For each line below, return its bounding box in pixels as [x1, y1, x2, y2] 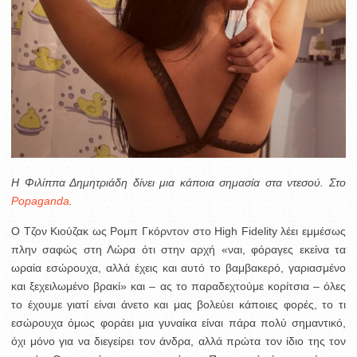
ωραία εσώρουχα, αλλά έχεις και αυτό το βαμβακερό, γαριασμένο [11, 261, 346, 274]
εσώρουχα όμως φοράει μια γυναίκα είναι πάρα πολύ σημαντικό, [11, 316, 346, 329]
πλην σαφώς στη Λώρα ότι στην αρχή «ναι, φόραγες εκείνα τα [11, 242, 346, 256]
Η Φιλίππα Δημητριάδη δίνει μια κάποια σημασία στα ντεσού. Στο [11, 175, 346, 189]
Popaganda [11, 194, 69, 207]
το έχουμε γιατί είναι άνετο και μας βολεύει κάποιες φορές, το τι [11, 297, 346, 311]
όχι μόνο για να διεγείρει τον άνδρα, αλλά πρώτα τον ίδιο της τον [11, 334, 346, 347]
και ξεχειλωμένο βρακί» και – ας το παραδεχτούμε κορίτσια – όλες [11, 279, 346, 292]
